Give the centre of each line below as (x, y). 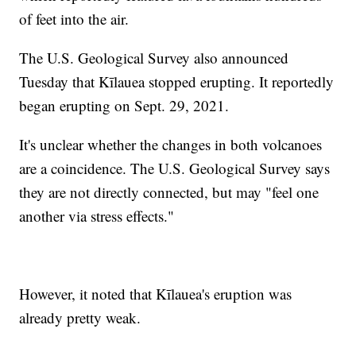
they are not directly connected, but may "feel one (169, 192)
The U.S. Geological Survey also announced (154, 58)
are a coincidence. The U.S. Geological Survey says (175, 168)
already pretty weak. (80, 318)
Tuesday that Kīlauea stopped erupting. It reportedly (177, 82)
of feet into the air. (74, 19)
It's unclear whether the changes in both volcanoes (171, 145)
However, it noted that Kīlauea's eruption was (156, 294)
